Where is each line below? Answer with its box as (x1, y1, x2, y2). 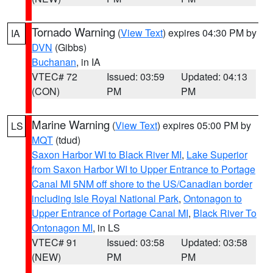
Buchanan (32, 55, 76, 69)
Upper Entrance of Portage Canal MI (32, 206, 188, 220)
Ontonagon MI (32, 221, 93, 235)
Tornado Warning (32, 24, 115, 40)
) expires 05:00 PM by (157, 118, 251, 132)
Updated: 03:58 (181, 235, 248, 249)
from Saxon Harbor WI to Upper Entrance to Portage (32, 162, 255, 176)
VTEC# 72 (32, 69, 77, 83)
